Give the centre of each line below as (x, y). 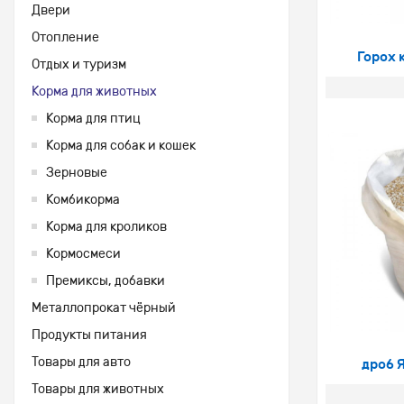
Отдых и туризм (79, 64)
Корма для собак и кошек (121, 145)
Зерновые (77, 172)
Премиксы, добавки (106, 280)
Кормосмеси (83, 253)
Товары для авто (81, 362)
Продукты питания (89, 335)
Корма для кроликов (106, 226)
